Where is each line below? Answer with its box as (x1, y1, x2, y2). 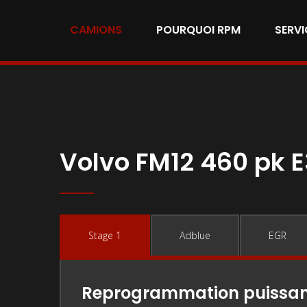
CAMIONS (70, 22, 122, 38)
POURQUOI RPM (156, 22, 241, 38)
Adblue (180, 229, 210, 242)
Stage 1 (88, 229, 121, 242)
